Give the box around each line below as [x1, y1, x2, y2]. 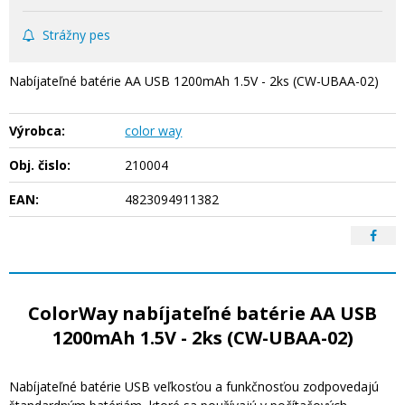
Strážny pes [42, 26, 110, 44]
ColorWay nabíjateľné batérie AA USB [28, 301, 377, 326]
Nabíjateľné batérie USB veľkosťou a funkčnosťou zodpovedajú [9, 378, 379, 396]
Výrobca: [9, 122, 65, 140]
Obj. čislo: [9, 156, 71, 174]
